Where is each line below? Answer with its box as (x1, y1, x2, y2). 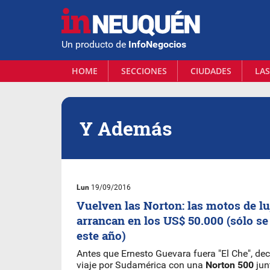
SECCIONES (121, 65, 167, 77)
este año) (77, 228, 126, 243)
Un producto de (61, 38, 128, 50)
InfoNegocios (128, 38, 186, 50)
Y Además (80, 115, 172, 141)
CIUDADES (190, 65, 231, 77)
